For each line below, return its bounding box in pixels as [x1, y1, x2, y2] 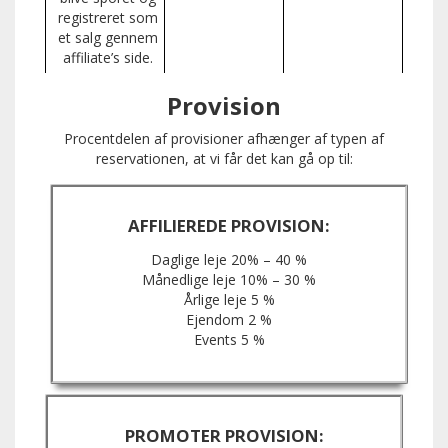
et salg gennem [57, 28, 158, 48]
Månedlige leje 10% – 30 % [142, 270, 316, 290]
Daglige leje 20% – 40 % [151, 250, 307, 270]
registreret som [57, 8, 158, 28]
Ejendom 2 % [186, 310, 272, 330]
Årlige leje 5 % [183, 290, 275, 310]
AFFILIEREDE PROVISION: [128, 214, 330, 238]
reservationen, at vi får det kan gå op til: [95, 149, 353, 169]
